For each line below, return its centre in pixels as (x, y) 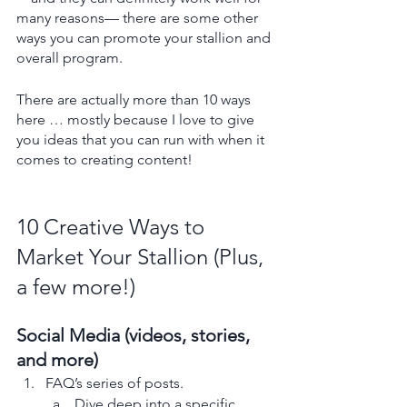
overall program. (69, 57)
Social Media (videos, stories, (135, 335)
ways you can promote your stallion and (145, 37)
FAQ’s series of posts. (116, 382)
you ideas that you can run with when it (142, 139)
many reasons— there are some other (139, 17)
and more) (57, 359)
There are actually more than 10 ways (135, 99)
